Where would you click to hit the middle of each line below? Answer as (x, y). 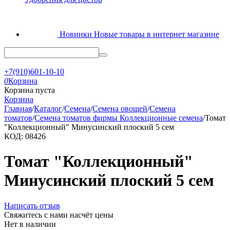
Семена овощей (120, 109)
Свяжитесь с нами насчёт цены (59, 215)
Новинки (77, 34)
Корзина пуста (30, 90)
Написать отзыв (32, 205)
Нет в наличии (30, 224)
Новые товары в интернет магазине (157, 34)
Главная (18, 109)
